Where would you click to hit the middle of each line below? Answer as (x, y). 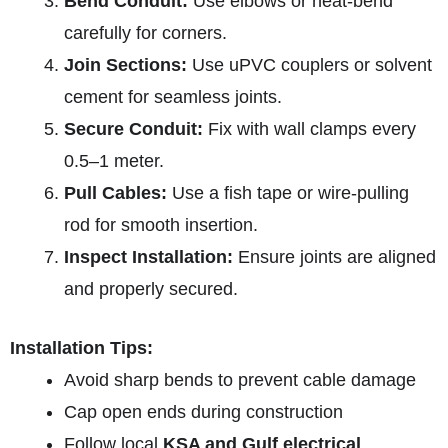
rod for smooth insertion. (161, 224)
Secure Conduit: (133, 128)
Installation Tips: (81, 347)
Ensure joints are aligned (334, 256)
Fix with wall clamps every (309, 128)
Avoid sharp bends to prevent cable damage (240, 379)
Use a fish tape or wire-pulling (288, 192)
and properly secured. (151, 288)
